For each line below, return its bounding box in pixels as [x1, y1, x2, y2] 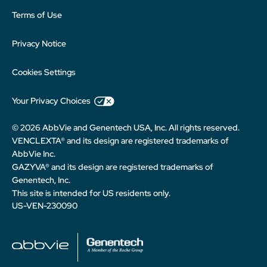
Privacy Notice [12, 38, 66, 49]
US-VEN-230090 [12, 200, 77, 211]
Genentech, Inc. [12, 175, 70, 185]
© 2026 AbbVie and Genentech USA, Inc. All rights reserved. [12, 122, 240, 133]
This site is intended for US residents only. [12, 188, 170, 198]
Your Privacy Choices [12, 95, 91, 106]
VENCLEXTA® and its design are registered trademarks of [12, 135, 229, 146]
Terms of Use [12, 10, 62, 20]
